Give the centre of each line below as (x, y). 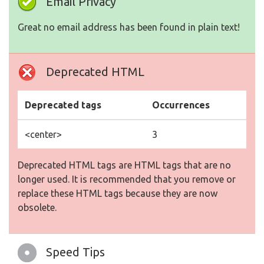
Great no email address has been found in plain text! (129, 27)
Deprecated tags (63, 105)
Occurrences (181, 105)
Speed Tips (75, 252)
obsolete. (37, 208)
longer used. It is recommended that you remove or (127, 179)
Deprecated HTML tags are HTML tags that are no (124, 165)
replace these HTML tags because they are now (118, 194)
